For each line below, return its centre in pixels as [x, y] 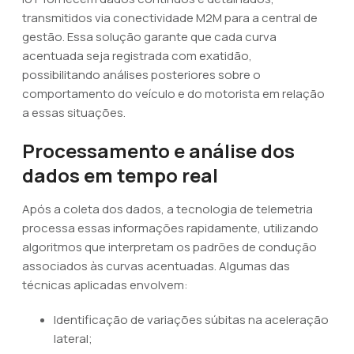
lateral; [73, 339]
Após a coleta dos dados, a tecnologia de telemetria [168, 209]
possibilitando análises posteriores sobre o [141, 75]
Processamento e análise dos [158, 151]
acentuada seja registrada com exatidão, [137, 56]
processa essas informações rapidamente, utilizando [170, 228]
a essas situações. [74, 113]
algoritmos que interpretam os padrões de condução [169, 247]
